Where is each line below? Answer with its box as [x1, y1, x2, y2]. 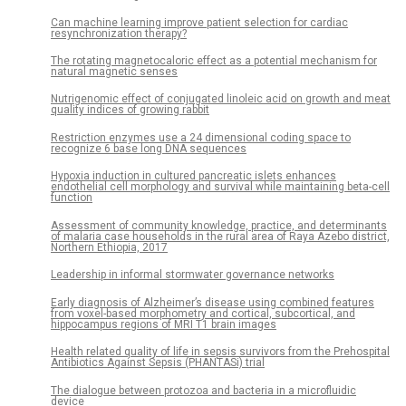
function [51, 191, 92, 205]
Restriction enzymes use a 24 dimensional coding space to [51, 130, 351, 144]
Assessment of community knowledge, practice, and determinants [51, 218, 387, 232]
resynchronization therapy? [51, 26, 187, 40]
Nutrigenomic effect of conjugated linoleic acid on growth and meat [51, 92, 391, 106]
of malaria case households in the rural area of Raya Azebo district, [51, 229, 390, 243]
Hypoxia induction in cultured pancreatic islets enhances [51, 169, 336, 183]
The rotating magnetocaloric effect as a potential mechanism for [51, 54, 377, 67]
